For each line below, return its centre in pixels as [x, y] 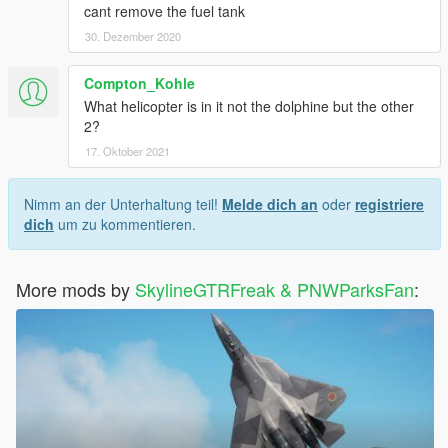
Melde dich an [270, 203]
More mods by [75, 288]
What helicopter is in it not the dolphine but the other [249, 105]
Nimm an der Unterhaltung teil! [123, 203]
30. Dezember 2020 [133, 35]
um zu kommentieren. [125, 223]
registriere [389, 203]
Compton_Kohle [139, 82]
